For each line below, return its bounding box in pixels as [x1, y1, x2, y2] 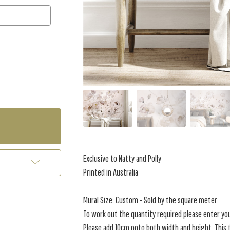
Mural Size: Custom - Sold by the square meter [83, 195, 218, 205]
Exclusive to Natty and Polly [83, 153, 162, 164]
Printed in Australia [83, 167, 139, 178]
